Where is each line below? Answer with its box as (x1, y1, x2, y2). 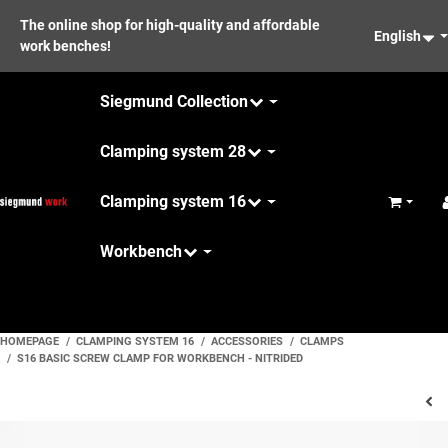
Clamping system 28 (99, 142, 246, 161)
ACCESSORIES (211, 334, 283, 348)
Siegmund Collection (99, 92, 248, 111)
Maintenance (99, 292, 194, 312)
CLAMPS (300, 334, 344, 348)
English (374, 27, 422, 44)
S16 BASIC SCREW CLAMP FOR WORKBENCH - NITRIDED (17, 351, 303, 365)
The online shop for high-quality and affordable (20, 17, 320, 33)
